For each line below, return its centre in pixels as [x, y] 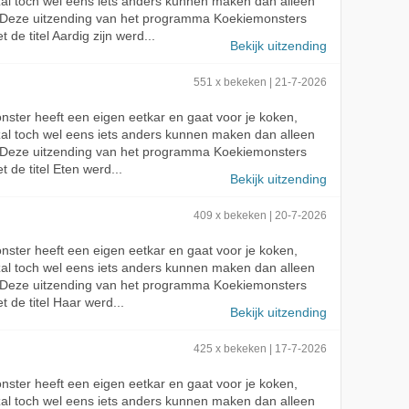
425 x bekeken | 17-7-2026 [260, 348]
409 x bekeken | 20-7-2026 [260, 215]
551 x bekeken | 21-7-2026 [260, 82]
